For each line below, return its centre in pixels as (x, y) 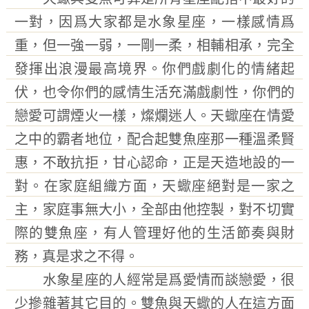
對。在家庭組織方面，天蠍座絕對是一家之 (154, 186)
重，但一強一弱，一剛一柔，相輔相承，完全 (154, 46)
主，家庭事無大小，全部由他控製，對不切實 (154, 210)
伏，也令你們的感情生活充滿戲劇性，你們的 (154, 92)
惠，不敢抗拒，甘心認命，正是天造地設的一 (154, 163)
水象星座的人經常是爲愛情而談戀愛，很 (154, 280)
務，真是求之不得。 (76, 257)
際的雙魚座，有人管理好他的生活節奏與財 (154, 233)
